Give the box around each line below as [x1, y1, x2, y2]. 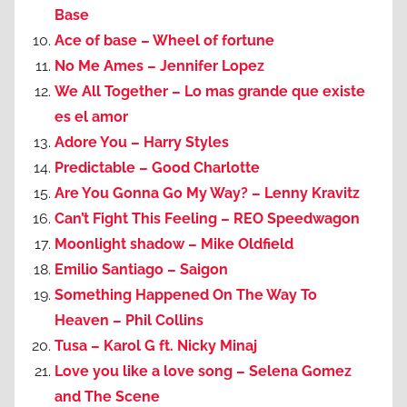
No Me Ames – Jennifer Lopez [55, 57, 264, 75]
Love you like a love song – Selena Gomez [55, 362, 352, 381]
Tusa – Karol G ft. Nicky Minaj [55, 337, 257, 355]
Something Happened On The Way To [55, 286, 317, 304]
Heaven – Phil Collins [55, 312, 203, 330]
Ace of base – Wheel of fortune [55, 32, 274, 50]
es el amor [55, 108, 128, 126]
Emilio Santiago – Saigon [55, 261, 228, 279]
